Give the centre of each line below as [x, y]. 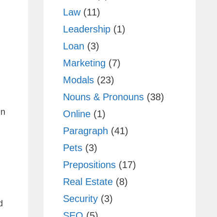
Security [80, 198]
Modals [78, 80]
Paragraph [85, 131]
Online [77, 114]
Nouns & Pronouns [103, 97]
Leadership [86, 29]
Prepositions [89, 164]
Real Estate [88, 181]
